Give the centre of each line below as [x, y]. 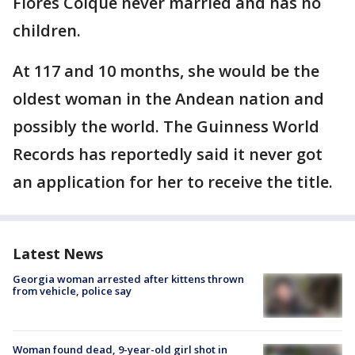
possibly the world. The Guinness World [166, 126]
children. [47, 31]
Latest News [58, 254]
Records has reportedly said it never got [168, 154]
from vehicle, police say [72, 291]
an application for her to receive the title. [173, 182]
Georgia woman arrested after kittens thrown [128, 279]
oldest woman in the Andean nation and [168, 99]
